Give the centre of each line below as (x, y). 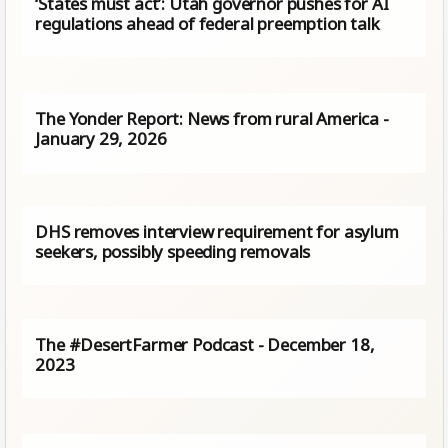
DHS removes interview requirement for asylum (217, 232)
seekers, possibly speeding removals (173, 252)
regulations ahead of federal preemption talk (207, 23)
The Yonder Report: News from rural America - (212, 119)
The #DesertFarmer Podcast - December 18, (205, 344)
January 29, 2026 (101, 139)
